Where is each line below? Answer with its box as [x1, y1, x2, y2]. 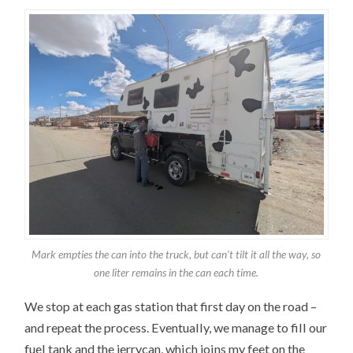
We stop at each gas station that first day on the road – [24, 298, 318, 314]
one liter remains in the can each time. [94, 266, 259, 280]
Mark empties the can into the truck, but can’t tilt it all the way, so [32, 247, 321, 262]
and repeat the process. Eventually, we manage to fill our [24, 319, 328, 335]
